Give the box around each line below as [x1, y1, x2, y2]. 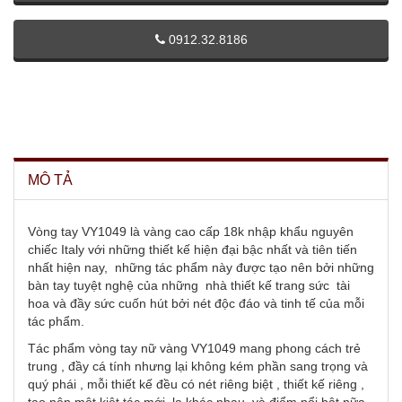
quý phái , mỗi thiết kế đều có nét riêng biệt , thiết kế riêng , [28, 377, 364, 391]
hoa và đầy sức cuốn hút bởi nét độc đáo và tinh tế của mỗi [28, 296, 364, 310]
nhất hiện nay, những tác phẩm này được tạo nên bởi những [28, 260, 374, 275]
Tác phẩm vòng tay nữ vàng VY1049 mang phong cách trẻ [28, 341, 361, 355]
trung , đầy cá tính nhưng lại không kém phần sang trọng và [28, 359, 368, 373]
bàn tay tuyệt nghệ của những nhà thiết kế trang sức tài [28, 278, 350, 293]
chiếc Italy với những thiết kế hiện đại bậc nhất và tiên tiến [28, 242, 357, 257]
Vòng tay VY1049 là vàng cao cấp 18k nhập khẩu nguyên [28, 224, 354, 239]
